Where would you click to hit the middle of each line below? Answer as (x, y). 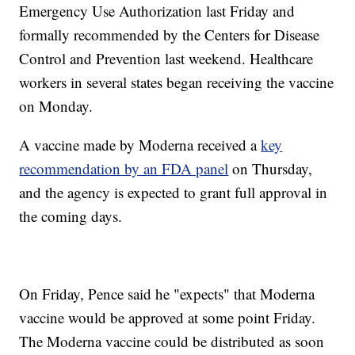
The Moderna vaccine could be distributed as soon (172, 342)
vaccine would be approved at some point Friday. (168, 318)
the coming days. (71, 216)
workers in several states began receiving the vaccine (177, 82)
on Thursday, (271, 169)
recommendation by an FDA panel (124, 169)
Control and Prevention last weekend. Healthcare (166, 59)
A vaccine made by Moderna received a (140, 145)
